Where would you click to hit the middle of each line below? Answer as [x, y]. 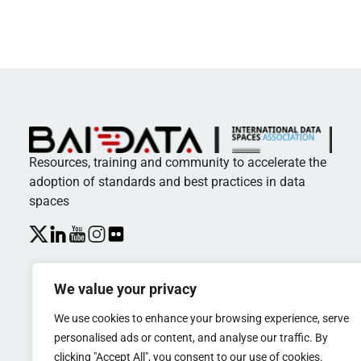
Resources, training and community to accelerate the [178, 162]
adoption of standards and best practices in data [167, 181]
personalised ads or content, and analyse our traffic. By [191, 338]
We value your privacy [125, 289]
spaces [49, 201]
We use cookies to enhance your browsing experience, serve [201, 318]
